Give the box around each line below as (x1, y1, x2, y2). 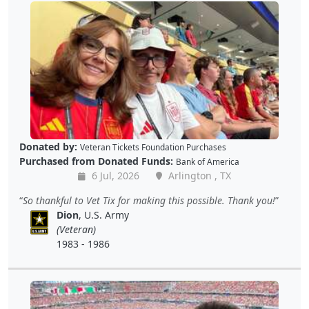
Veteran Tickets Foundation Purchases (80, 141, 226, 153)
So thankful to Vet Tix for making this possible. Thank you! (23, 194, 275, 208)
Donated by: (19, 140, 77, 154)
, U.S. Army (79, 208, 130, 222)
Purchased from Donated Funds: (19, 154, 173, 168)
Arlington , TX (166, 169, 231, 183)
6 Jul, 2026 (89, 169, 139, 183)
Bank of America (176, 156, 239, 168)
